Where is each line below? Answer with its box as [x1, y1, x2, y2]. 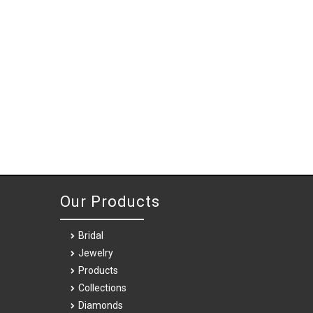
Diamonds [78, 299, 124, 311]
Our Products [60, 192, 161, 210]
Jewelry [78, 247, 114, 259]
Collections [78, 282, 127, 293]
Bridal [78, 229, 104, 241]
